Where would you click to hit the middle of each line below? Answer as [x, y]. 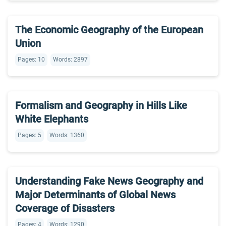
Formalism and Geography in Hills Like [101, 105]
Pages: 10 [31, 60]
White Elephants [52, 119]
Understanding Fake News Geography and [109, 181]
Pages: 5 [30, 135]
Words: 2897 [70, 60]
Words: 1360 [67, 135]
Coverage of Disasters [65, 208]
